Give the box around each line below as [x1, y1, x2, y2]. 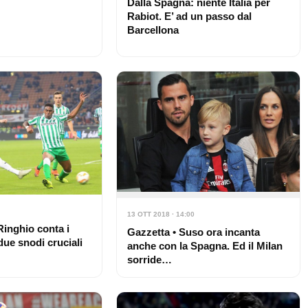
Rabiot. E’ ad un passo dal [126, 10, 252, 22]
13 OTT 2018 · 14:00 [126, 210, 195, 219]
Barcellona [126, 23, 179, 36]
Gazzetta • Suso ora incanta [126, 226, 260, 239]
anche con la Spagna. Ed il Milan [126, 240, 283, 252]
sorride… [126, 254, 172, 266]
